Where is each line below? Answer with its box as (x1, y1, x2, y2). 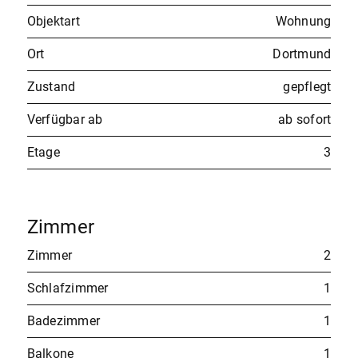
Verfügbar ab (26, 111, 103, 127)
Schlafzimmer (26, 280, 109, 296)
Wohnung (275, 13, 332, 29)
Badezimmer (26, 312, 101, 328)
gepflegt (283, 78, 332, 94)
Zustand (26, 78, 76, 94)
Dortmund (272, 46, 332, 62)
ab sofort (278, 111, 332, 127)
